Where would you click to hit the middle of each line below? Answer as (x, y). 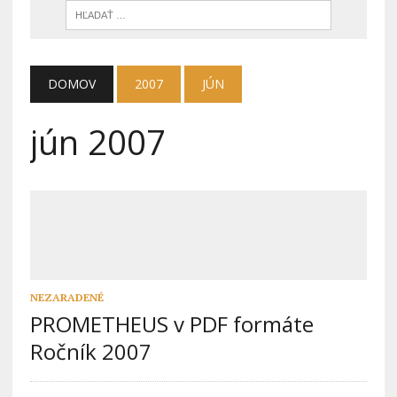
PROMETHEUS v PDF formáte (171, 324)
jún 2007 (97, 142)
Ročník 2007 (90, 352)
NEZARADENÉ (66, 298)
